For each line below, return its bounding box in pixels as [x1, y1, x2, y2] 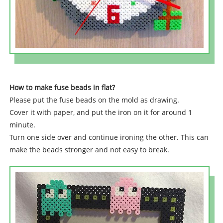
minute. [9, 120, 35, 130]
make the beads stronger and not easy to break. [9, 145, 169, 155]
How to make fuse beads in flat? [9, 83, 115, 93]
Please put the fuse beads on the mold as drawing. [9, 95, 179, 105]
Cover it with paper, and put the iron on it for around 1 [9, 108, 192, 117]
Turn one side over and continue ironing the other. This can [9, 132, 209, 142]
